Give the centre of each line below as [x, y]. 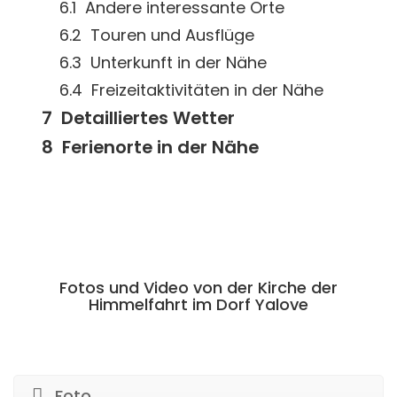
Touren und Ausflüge [172, 35]
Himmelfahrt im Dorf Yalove [198, 304]
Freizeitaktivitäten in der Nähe [207, 90]
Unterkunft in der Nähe [179, 62]
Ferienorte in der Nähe [160, 147]
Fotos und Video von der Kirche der [198, 288]
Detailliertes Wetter [148, 118]
